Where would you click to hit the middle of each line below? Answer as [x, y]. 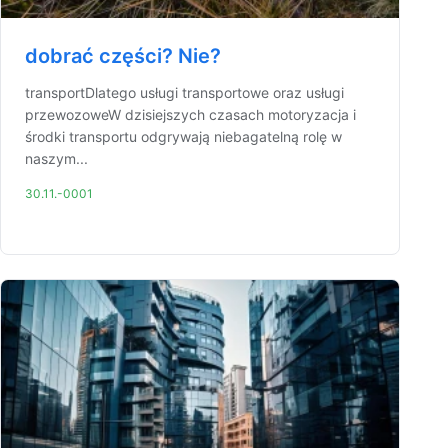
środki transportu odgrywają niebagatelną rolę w [183, 136]
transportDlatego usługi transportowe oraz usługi [184, 92]
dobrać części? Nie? [123, 56]
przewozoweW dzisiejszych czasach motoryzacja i [190, 114]
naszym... [56, 158]
